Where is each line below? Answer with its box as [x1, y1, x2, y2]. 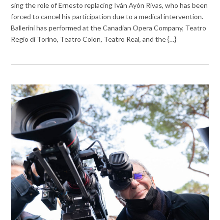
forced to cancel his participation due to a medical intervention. [11, 12, 204, 21]
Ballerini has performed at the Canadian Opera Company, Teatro [11, 23, 207, 32]
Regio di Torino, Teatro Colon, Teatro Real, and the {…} [11, 34, 177, 43]
